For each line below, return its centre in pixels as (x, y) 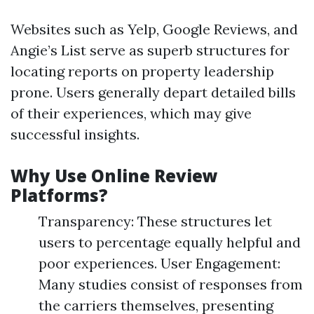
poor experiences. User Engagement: (159, 263)
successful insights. (75, 134)
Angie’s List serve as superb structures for (150, 50)
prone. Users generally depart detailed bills (153, 92)
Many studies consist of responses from (171, 284)
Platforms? (59, 195)
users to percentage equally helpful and (170, 242)
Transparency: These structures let (155, 221)
